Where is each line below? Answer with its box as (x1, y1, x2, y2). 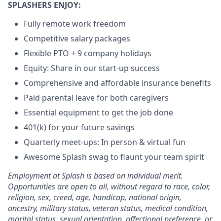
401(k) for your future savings (24, 121, 135, 133)
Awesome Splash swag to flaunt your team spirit (24, 151, 204, 162)
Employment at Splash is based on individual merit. (8, 170, 183, 181)
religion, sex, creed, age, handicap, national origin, (8, 191, 182, 203)
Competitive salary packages (24, 33, 130, 44)
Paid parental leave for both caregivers (24, 92, 169, 103)
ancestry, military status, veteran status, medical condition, (8, 202, 208, 214)
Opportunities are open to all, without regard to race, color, (8, 181, 210, 192)
